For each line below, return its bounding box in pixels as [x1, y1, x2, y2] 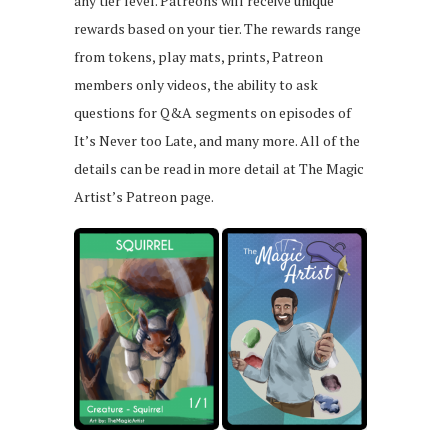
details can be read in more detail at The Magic [74, 158, 364, 178]
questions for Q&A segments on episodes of [74, 102, 351, 122]
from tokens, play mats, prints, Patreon [74, 46, 323, 66]
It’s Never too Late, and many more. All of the [74, 130, 360, 150]
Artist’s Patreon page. [74, 186, 214, 206]
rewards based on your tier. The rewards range [74, 18, 361, 38]
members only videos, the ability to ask [74, 74, 318, 94]
